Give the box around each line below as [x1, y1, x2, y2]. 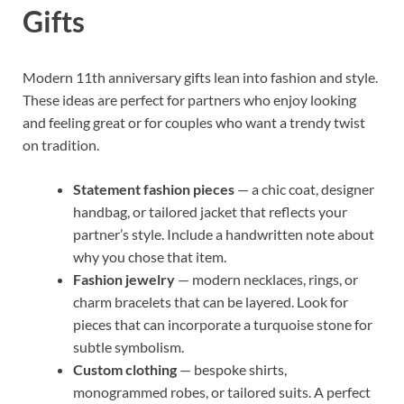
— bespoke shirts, [177, 361, 287, 379]
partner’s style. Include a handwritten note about [73, 225, 374, 243]
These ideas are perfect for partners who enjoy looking [23, 91, 356, 109]
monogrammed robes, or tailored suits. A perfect [73, 383, 371, 401]
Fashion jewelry [73, 271, 175, 289]
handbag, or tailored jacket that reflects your [73, 203, 347, 221]
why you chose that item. [73, 248, 226, 266]
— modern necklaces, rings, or [175, 271, 358, 289]
